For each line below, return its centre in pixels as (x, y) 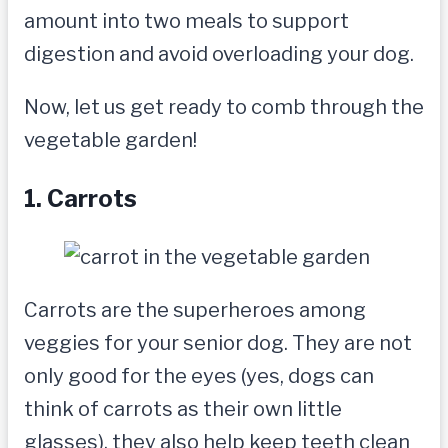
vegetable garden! (110, 140)
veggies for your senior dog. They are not (218, 343)
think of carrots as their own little (183, 409)
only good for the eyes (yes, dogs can (199, 376)
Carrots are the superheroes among (195, 310)
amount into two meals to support (186, 21)
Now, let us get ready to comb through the (224, 107)
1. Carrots (80, 199)
